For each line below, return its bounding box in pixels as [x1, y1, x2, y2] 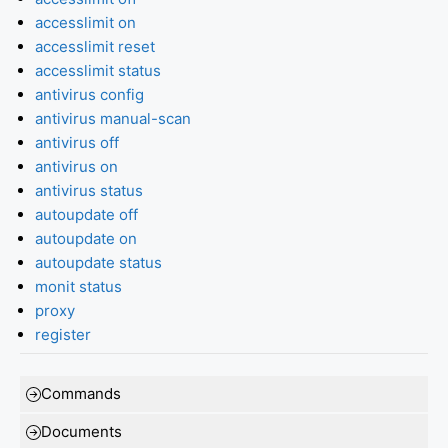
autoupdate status [35, 252, 162, 272]
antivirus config [35, 84, 144, 104]
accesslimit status [35, 60, 161, 80]
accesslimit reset [35, 36, 155, 56]
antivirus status [35, 180, 143, 200]
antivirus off [35, 132, 119, 152]
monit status [35, 276, 122, 296]
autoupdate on [35, 228, 137, 248]
